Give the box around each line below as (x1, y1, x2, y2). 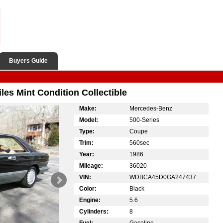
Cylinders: (79, 208, 109, 215)
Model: (79, 116, 98, 123)
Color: (79, 185, 97, 192)
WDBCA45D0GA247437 (129, 173, 196, 181)
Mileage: (79, 162, 103, 169)
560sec (129, 139, 149, 146)
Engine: (79, 196, 101, 204)
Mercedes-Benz (129, 105, 172, 112)
